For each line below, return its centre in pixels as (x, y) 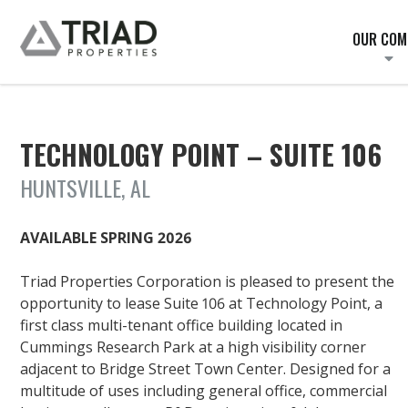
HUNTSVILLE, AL (85, 188)
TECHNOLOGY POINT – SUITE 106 (201, 154)
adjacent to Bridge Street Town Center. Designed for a (205, 369)
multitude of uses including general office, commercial (204, 391)
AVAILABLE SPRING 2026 (106, 238)
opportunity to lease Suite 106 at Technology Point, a (201, 303)
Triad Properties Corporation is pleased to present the (207, 281)
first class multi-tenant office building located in (181, 325)
